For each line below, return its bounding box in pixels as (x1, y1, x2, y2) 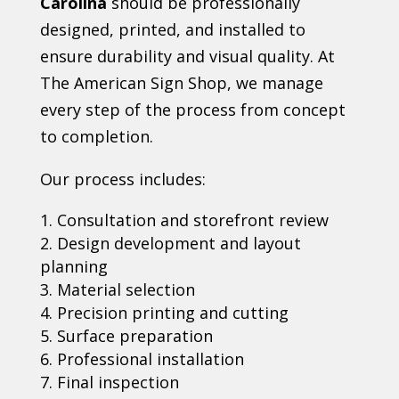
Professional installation (56, 348, 244, 370)
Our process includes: (39, 168, 206, 191)
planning (39, 256, 108, 278)
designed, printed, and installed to (39, 19, 305, 41)
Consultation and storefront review (56, 209, 329, 232)
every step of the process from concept (39, 99, 346, 121)
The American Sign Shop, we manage (39, 72, 323, 94)
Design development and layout (56, 232, 301, 255)
